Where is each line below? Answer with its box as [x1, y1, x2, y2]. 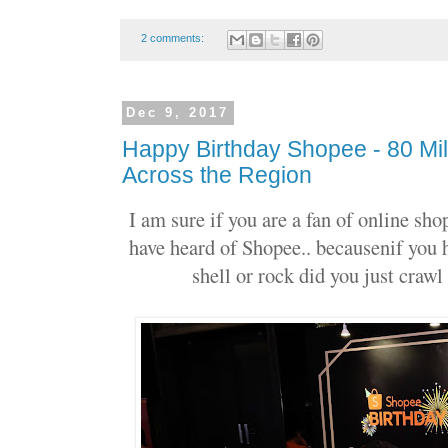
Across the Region [122, 163, 312, 189]
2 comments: [140, 32, 207, 45]
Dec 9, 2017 [126, 105, 230, 121]
